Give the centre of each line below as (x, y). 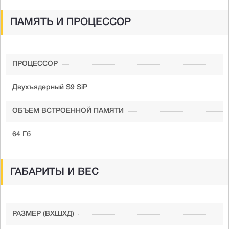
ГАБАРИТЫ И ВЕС (54, 172)
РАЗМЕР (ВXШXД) (43, 214)
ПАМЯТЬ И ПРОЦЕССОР (71, 22)
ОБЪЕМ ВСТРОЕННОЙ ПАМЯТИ (68, 111)
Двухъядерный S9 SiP (50, 87)
